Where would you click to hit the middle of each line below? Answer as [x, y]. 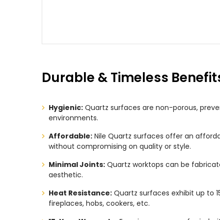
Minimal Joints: [77, 165]
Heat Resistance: [80, 193]
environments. [73, 118]
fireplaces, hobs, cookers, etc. [99, 203]
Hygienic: [66, 108]
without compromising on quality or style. [120, 146]
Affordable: [70, 136]
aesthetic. [66, 175]
